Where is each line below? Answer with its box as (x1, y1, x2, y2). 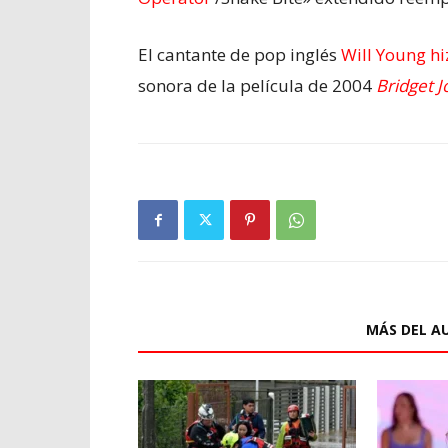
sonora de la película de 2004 (138, 74, 376, 98)
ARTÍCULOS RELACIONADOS (150, 320, 342, 340)
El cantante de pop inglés (138, 43, 341, 67)
